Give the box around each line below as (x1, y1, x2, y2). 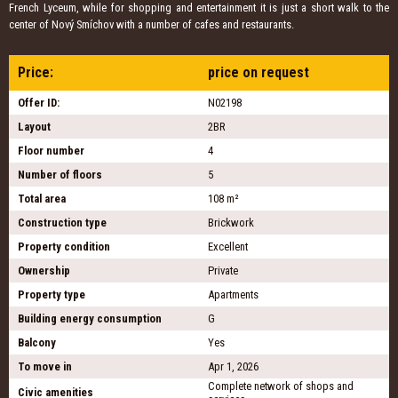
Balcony (18, 336, 56, 350)
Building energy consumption (18, 312, 162, 326)
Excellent (208, 240, 248, 254)
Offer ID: (18, 96, 60, 110)
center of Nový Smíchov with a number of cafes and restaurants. (9, 17, 294, 31)
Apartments (208, 288, 259, 302)
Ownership (18, 264, 70, 278)
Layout (18, 120, 51, 134)
